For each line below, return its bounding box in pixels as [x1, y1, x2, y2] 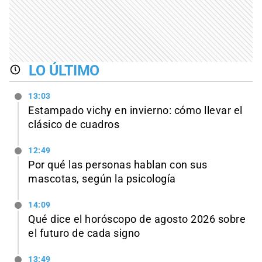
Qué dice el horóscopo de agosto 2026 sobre [28, 213, 246, 225]
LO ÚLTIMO [28, 61, 100, 79]
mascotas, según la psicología [28, 173, 176, 185]
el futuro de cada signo [28, 227, 140, 239]
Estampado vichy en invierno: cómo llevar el [28, 105, 243, 117]
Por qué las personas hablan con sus [28, 159, 208, 171]
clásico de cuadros [28, 119, 119, 131]
